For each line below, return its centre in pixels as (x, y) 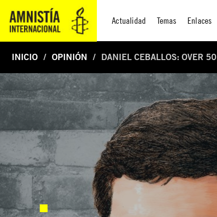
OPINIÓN (70, 57)
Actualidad (129, 20)
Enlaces (200, 20)
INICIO (25, 57)
